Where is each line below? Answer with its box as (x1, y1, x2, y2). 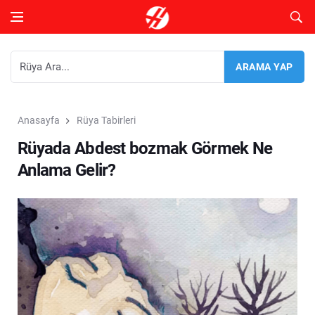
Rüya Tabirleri (77, 115, 136, 126)
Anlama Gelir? (18, 160, 116, 180)
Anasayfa (18, 115, 60, 126)
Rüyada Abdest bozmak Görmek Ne (18, 139, 273, 158)
